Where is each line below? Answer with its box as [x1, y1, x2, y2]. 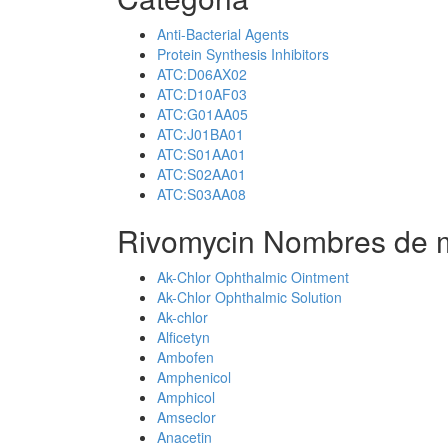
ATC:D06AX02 [157, 64, 247, 84]
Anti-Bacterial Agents [157, 24, 289, 44]
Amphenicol [157, 367, 231, 387]
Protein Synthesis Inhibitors [157, 44, 329, 64]
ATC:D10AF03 [157, 84, 247, 104]
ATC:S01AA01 [157, 144, 246, 164]
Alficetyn [157, 327, 210, 347]
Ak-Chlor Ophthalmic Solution [157, 287, 342, 307]
